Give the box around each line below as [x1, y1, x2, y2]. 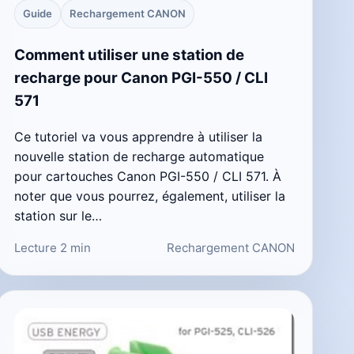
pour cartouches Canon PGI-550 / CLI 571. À [13, 168, 281, 184]
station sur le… [13, 207, 102, 224]
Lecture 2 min [13, 239, 91, 255]
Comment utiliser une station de [13, 46, 244, 65]
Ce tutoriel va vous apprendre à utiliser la [13, 128, 262, 145]
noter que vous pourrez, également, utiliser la [13, 187, 285, 204]
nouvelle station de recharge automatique [13, 148, 264, 164]
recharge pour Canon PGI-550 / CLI [13, 69, 268, 88]
